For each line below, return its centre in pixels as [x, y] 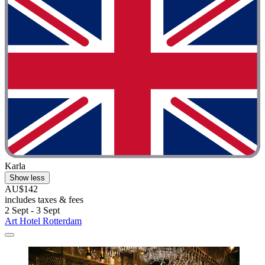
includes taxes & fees [44, 200]
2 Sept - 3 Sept [32, 211]
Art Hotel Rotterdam [43, 221]
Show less [27, 178]
